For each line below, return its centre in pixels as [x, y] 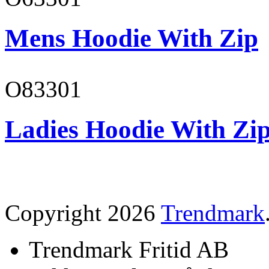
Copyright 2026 [83, 213]
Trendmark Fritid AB [129, 250]
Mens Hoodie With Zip [131, 38]
